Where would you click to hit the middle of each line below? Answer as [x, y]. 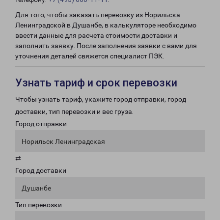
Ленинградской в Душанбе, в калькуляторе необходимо [106, 25]
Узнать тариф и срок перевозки [96, 83]
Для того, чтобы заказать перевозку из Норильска [98, 15]
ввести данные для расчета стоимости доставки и [96, 35]
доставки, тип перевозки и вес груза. [74, 111]
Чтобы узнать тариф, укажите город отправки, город [101, 99]
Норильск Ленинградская [63, 141]
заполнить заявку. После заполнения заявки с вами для [106, 46]
